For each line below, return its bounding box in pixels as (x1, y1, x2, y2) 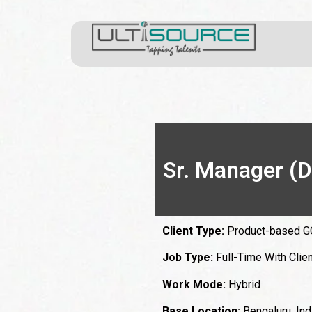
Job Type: (162, 251, 213, 265)
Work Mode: (162, 277, 226, 291)
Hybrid (226, 277, 260, 291)
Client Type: (162, 224, 227, 237)
